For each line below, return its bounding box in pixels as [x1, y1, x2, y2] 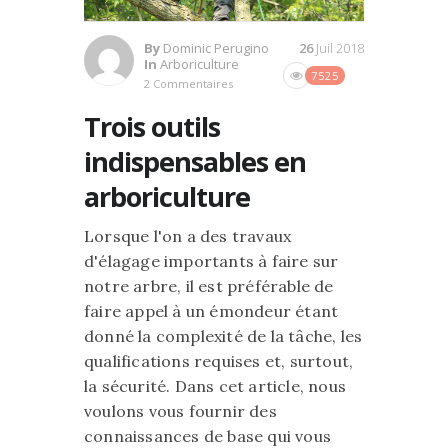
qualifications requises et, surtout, [84, 350, 354, 371]
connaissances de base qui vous [84, 425, 331, 446]
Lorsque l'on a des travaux [84, 225, 292, 246]
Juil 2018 [316, 38, 364, 57]
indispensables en [84, 142, 306, 180]
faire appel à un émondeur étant [84, 300, 339, 321]
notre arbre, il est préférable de [84, 275, 334, 296]
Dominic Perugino [163, 38, 269, 57]
